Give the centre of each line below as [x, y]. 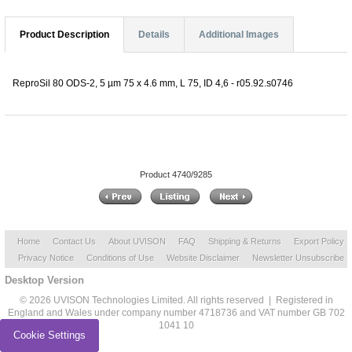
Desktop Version [44, 280]
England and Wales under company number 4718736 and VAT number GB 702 [176, 313]
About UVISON [137, 242]
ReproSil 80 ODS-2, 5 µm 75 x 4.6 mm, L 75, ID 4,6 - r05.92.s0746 [153, 83]
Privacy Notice [46, 258]
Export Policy [319, 242]
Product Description [64, 34]
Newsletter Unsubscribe [298, 258]
